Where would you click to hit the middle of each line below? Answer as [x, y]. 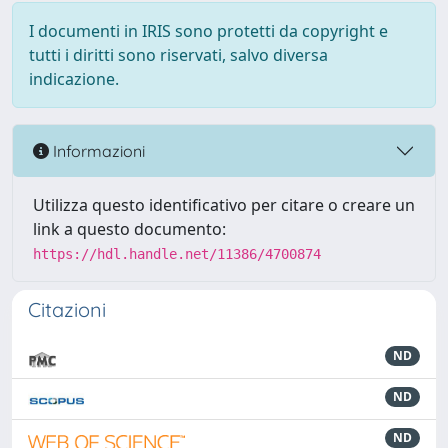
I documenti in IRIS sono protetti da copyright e [208, 31]
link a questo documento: [129, 229]
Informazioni [97, 150]
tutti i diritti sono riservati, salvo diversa [178, 55]
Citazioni [67, 309]
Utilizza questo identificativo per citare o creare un [224, 205]
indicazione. [74, 79]
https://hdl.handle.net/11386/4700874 [177, 254]
